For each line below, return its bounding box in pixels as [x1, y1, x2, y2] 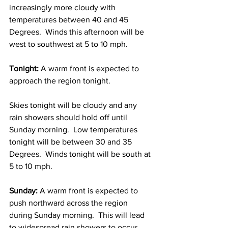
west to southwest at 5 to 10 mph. [9, 40, 132, 48]
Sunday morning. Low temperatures [9, 125, 139, 134]
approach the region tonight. [9, 76, 115, 85]
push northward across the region [9, 198, 130, 207]
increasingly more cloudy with [9, 3, 118, 12]
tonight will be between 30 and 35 [9, 137, 134, 146]
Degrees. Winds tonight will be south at [9, 150, 153, 158]
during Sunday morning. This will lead [9, 211, 147, 219]
